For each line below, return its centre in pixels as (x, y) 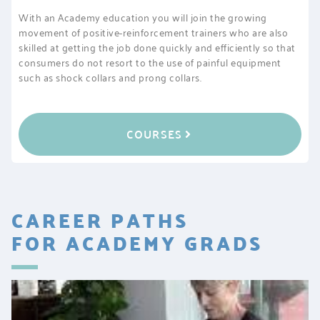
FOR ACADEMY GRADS (137, 243)
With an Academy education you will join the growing (143, 17)
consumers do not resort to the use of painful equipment (150, 62)
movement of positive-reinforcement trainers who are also (153, 32)
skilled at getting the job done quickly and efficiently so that (157, 47)
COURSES (154, 134)
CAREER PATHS (100, 220)
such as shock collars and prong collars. (110, 77)
